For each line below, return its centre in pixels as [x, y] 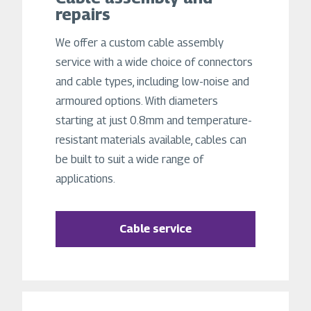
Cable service [155, 229]
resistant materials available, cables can [151, 140]
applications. [85, 179]
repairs [83, 14]
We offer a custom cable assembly [140, 43]
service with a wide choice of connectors [154, 62]
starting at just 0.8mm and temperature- [154, 121]
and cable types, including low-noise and [152, 82]
